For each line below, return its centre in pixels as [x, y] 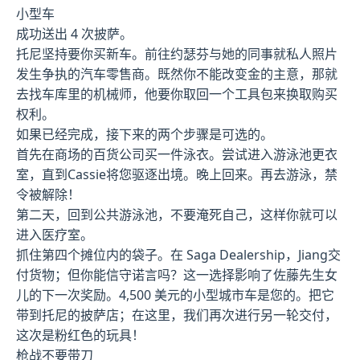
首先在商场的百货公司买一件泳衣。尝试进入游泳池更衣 [177, 154]
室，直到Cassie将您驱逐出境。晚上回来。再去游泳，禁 [177, 174]
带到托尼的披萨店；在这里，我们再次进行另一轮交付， [177, 315]
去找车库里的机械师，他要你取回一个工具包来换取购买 [177, 94]
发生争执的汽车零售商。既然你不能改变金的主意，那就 [177, 74]
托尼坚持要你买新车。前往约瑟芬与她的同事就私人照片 [177, 53]
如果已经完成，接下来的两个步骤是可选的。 [145, 134]
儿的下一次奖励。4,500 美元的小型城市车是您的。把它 [175, 295]
